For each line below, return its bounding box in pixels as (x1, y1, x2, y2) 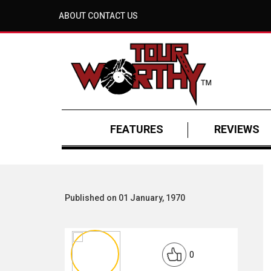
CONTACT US (88, 11, 138, 21)
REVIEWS (214, 123, 260, 135)
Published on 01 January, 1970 (65, 193, 185, 203)
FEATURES (110, 123, 163, 135)
